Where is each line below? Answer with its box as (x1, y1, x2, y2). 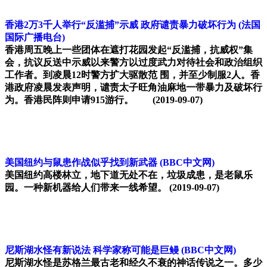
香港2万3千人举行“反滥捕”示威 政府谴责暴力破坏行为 (5, 20, 236, 30)
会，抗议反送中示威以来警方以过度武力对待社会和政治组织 (5, 57, 262, 68)
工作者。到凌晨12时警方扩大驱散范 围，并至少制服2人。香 (5, 70, 260, 80)
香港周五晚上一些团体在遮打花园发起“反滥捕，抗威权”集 (5, 45, 253, 55)
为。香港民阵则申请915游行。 (5, 95, 153, 105)
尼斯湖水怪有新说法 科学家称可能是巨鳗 (5, 245, 179, 256)
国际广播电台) (5, 32, 65, 43)
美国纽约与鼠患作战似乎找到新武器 (5, 157, 157, 168)
